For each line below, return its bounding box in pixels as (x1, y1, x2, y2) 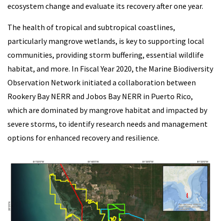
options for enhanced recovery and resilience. (7, 133, 159, 143)
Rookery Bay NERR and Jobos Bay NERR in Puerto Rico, (7, 91, 193, 102)
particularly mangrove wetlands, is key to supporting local (7, 36, 204, 46)
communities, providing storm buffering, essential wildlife (7, 50, 204, 60)
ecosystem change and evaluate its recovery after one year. (7, 1, 203, 11)
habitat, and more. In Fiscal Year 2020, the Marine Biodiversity (7, 64, 213, 74)
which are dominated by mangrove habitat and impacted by (7, 105, 207, 115)
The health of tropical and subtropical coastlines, (7, 22, 175, 33)
